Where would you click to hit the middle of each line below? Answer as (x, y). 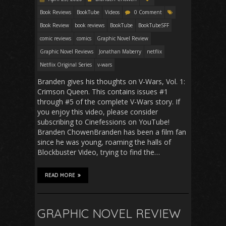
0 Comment (148, 12)
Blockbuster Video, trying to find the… (99, 152)
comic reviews (55, 38)
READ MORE (60, 175)
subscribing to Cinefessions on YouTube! (105, 122)
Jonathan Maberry (120, 51)
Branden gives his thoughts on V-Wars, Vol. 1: (111, 81)
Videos (112, 12)
